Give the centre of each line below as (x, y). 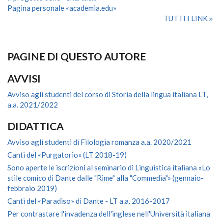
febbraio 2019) (32, 188)
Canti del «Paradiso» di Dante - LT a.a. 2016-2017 (89, 201)
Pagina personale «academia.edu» (62, 8)
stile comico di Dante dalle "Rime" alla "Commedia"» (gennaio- (106, 178)
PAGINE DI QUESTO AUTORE (77, 56)
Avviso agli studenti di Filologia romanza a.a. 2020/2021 (99, 142)
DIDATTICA (36, 126)
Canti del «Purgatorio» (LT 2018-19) (67, 155)
